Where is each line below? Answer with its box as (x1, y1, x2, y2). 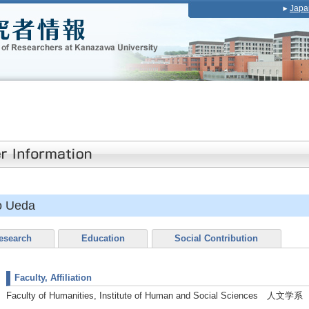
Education (81, 233, 125, 244)
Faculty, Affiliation (14, 272, 92, 283)
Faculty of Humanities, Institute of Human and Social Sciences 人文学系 (6, 290, 303, 301)
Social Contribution (175, 233, 259, 244)
